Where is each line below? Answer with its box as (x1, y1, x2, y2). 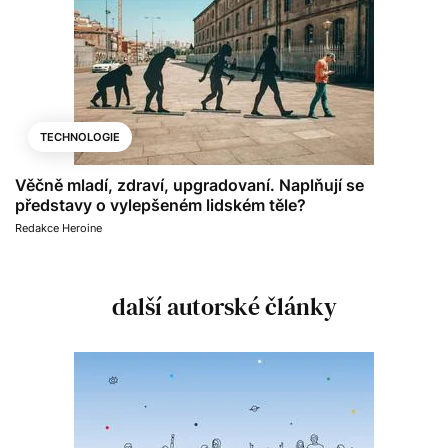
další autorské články (111, 289, 337, 323)
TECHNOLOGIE (40, 129, 120, 144)
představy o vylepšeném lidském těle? (15, 194, 306, 215)
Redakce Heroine (15, 220, 102, 235)
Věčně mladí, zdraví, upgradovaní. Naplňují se (15, 174, 364, 195)
